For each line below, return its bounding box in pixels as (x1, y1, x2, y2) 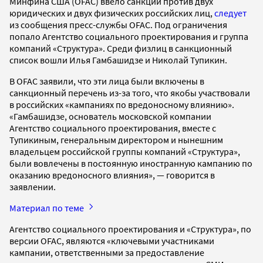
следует (214, 6, 247, 19)
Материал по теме (9, 201, 86, 214)
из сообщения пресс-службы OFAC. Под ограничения (9, 18, 227, 31)
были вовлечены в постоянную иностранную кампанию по (9, 157, 252, 169)
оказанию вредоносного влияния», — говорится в (9, 168, 215, 181)
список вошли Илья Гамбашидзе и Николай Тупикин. (9, 53, 229, 66)
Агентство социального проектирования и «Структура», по (9, 222, 251, 235)
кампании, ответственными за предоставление (9, 246, 204, 258)
